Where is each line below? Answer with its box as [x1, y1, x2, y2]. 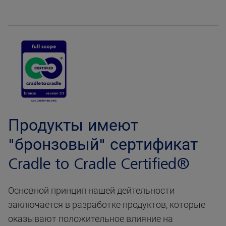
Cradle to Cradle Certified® [8, 156, 190, 173]
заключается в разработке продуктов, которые [8, 199, 205, 210]
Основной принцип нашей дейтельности [8, 185, 175, 196]
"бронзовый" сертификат [8, 137, 198, 153]
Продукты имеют [8, 118, 138, 134]
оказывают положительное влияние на [8, 213, 173, 224]
